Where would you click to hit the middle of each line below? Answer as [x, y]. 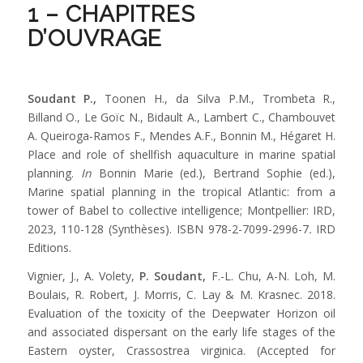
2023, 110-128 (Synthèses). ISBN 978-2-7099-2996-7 [168, 229]
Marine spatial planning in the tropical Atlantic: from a [181, 192]
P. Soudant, [173, 276]
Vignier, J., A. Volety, [83, 276]
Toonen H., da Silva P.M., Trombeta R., [216, 99]
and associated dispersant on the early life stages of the [181, 332]
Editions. [49, 248]
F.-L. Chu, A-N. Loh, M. [271, 276]
